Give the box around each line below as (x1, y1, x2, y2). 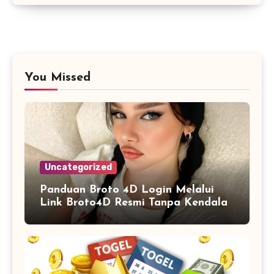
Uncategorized (45, 161, 112, 172)
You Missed (24, 71, 91, 84)
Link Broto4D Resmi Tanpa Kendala (40, 196, 228, 209)
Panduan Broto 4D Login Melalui (40, 183, 214, 196)
